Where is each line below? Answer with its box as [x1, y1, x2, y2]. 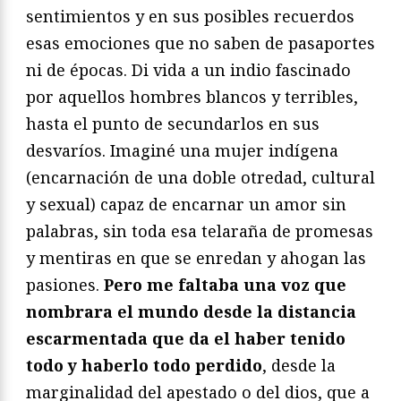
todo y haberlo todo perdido [26, 354, 262, 377]
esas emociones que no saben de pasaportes [26, 32, 375, 55]
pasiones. [26, 274, 104, 296]
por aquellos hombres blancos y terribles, [26, 86, 358, 108]
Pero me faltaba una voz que [104, 274, 346, 296]
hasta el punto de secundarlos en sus [26, 113, 320, 135]
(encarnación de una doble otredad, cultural [26, 166, 375, 189]
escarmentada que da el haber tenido [26, 328, 346, 350]
